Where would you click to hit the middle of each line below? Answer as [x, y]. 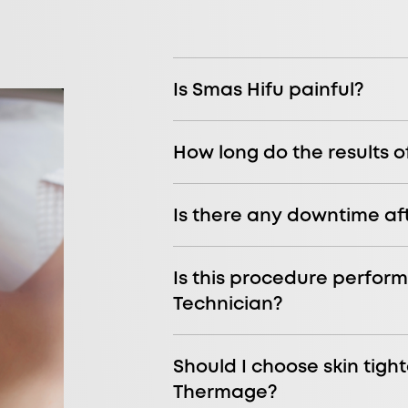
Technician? [228, 303]
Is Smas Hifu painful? [269, 89]
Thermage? [225, 392]
